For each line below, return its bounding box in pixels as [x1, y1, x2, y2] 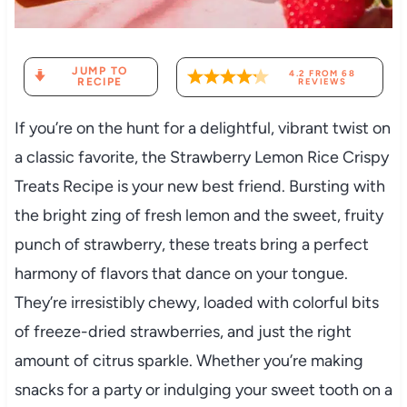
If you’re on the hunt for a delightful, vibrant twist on [14, 117, 391, 138]
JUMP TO [72, 65, 128, 78]
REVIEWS [298, 75, 347, 86]
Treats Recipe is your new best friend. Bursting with [14, 175, 385, 196]
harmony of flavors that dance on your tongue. [14, 263, 348, 283]
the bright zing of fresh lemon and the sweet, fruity [14, 204, 383, 225]
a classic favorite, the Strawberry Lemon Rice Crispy [14, 146, 389, 167]
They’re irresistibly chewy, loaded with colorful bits [14, 292, 379, 313]
